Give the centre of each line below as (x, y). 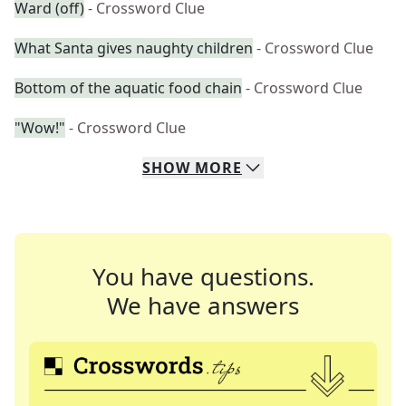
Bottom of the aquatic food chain (128, 88)
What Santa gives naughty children (134, 48)
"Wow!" (40, 128)
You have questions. (203, 276)
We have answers (203, 305)
